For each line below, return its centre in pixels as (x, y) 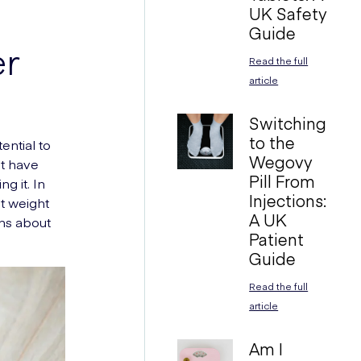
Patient (277, 239)
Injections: (288, 200)
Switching (288, 123)
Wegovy (281, 162)
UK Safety (288, 13)
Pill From (282, 181)
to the (272, 142)
